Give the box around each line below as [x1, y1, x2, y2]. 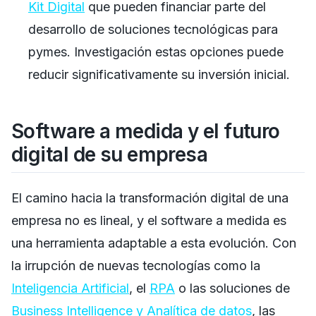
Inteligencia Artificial [11, 280, 129, 296]
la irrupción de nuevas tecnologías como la [11, 257, 260, 273]
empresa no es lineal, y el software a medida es [11, 212, 286, 228]
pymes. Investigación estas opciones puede [28, 44, 284, 59]
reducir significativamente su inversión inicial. [28, 66, 290, 82]
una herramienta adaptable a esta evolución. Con [11, 235, 296, 250]
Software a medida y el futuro [11, 119, 280, 143]
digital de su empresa [11, 142, 208, 166]
